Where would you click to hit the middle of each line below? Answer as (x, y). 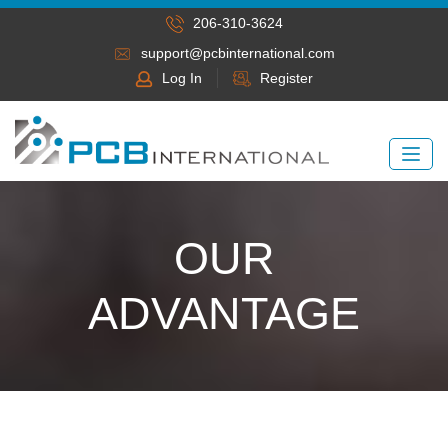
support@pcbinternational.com (237, 53)
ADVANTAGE (224, 313)
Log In (182, 78)
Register (286, 78)
